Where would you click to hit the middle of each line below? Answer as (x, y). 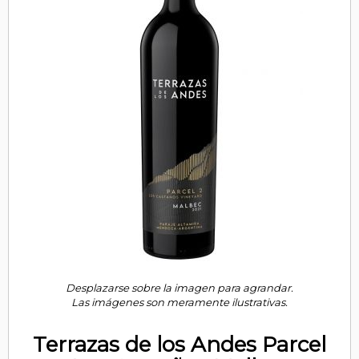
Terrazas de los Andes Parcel (179, 345)
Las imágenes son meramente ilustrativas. (179, 302)
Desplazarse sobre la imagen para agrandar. (179, 288)
